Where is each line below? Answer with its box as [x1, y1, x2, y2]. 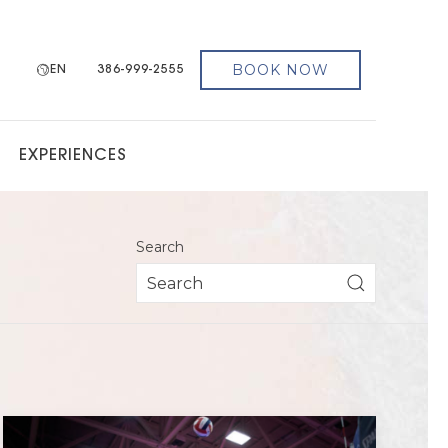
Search [136, 238, 184, 256]
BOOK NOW [232, 61, 329, 79]
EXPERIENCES [18, 148, 127, 164]
